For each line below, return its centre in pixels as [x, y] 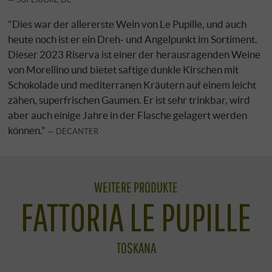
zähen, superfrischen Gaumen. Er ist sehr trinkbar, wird [129, 100]
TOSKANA [136, 248]
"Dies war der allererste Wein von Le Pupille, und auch [127, 24]
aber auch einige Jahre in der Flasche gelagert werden [128, 115]
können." [28, 130]
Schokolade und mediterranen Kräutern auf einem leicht [132, 84]
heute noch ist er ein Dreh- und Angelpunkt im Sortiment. [133, 39]
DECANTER [77, 131]
